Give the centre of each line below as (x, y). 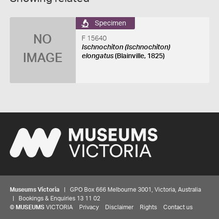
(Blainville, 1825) (139, 56)
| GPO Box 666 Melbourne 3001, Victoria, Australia (130, 189)
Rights (148, 207)
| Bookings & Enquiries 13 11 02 (55, 198)
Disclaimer (119, 207)
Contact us (178, 207)
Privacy (89, 207)
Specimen (110, 23)
